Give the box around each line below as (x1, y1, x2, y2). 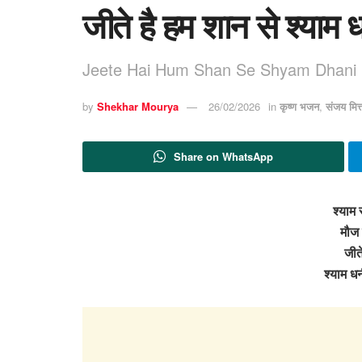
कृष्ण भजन (280, 99, 319, 115)
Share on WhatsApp (173, 148, 273, 164)
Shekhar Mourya (97, 99, 179, 115)
